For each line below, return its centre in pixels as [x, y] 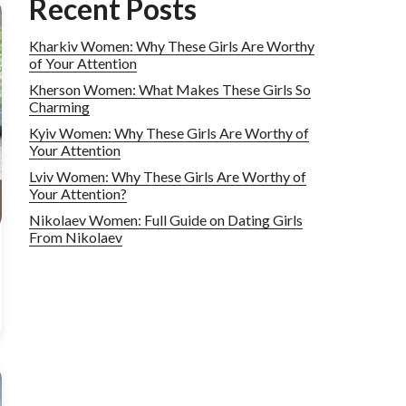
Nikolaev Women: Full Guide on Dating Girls [166, 220]
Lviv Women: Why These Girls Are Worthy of [168, 176]
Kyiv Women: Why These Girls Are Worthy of [169, 133]
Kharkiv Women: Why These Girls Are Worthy [172, 46]
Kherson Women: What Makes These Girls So [170, 89]
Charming [59, 106]
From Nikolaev [76, 237]
